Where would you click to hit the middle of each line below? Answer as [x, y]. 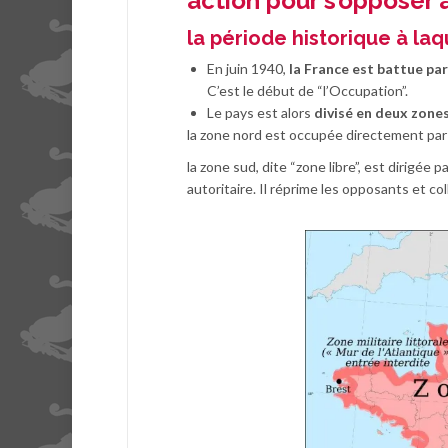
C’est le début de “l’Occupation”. [307, 91]
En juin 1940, [248, 69]
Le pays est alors [260, 113]
